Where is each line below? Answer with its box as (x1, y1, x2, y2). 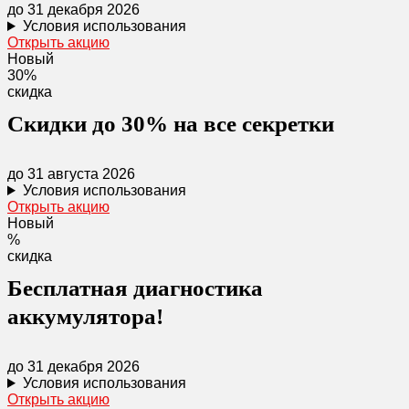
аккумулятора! (7, 304, 163, 329)
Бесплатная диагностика (7, 276, 263, 300)
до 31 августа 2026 (7, 166, 135, 182)
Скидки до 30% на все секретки (7, 111, 334, 136)
